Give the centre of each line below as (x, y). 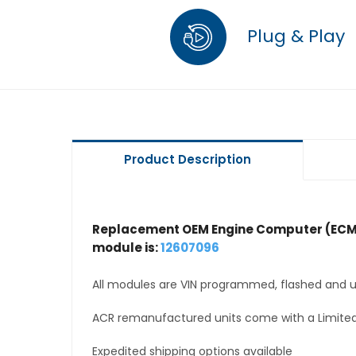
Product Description (187, 159)
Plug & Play (294, 36)
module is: (126, 248)
